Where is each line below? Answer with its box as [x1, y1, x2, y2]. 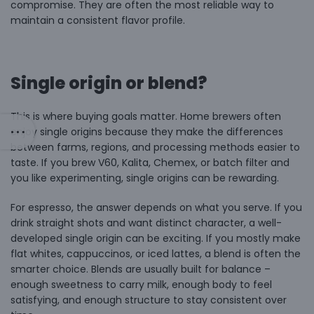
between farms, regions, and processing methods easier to [11, 139, 300, 154]
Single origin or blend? [11, 71, 207, 95]
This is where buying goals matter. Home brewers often [11, 109, 281, 123]
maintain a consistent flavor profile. [11, 13, 185, 27]
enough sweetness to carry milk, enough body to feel [11, 277, 272, 292]
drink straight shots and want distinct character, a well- [11, 215, 282, 230]
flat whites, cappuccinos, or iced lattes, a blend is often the [11, 246, 301, 261]
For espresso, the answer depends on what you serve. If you [11, 200, 302, 214]
